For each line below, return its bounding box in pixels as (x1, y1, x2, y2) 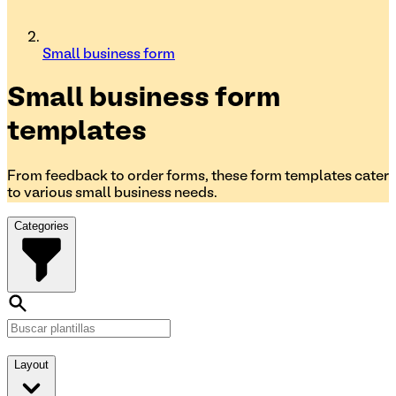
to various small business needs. (7, 187, 217, 200)
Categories (14, 218, 69, 232)
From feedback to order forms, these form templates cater (7, 170, 389, 183)
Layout (14, 357, 49, 371)
